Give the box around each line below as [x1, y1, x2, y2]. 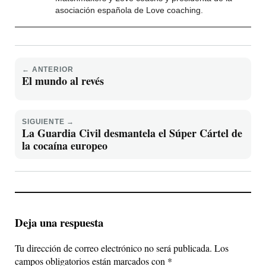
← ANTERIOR [22, 65, 74, 74]
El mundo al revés [22, 73, 104, 89]
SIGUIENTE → [22, 118, 75, 126]
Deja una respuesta [15, 214, 103, 231]
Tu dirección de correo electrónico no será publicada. [15, 241, 212, 254]
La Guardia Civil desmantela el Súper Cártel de [22, 125, 242, 141]
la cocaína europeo [22, 138, 107, 154]
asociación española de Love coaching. [55, 5, 203, 15]
